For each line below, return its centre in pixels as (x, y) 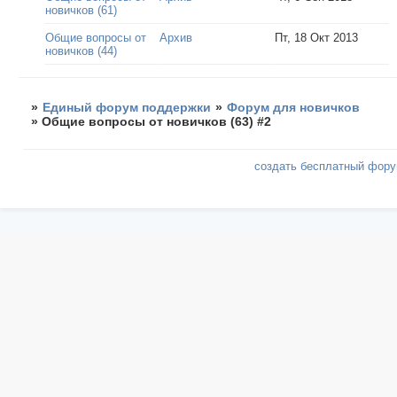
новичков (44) (82, 51)
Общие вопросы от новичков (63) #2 (157, 122)
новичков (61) (82, 11)
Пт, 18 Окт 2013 (317, 38)
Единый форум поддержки (127, 108)
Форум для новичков (294, 108)
